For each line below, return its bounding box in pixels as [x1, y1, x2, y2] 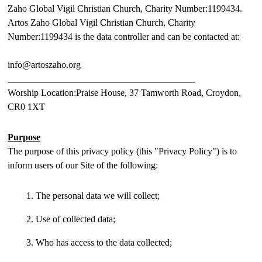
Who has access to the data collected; [36, 237, 172, 247]
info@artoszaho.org [8, 60, 81, 70]
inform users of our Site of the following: [8, 160, 158, 170]
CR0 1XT [8, 102, 45, 112]
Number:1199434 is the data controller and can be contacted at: [8, 32, 240, 42]
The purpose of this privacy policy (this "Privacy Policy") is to [8, 146, 237, 156]
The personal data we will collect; [36, 191, 160, 201]
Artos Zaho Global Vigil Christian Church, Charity [8, 18, 195, 27]
